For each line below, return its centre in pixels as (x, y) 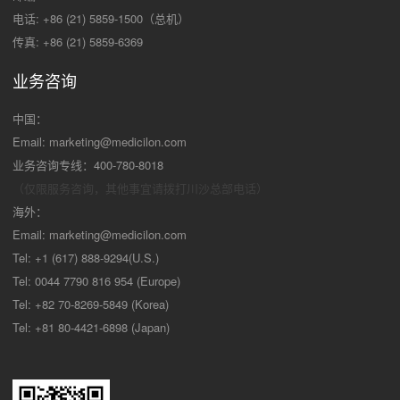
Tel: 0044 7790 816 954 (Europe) (96, 281)
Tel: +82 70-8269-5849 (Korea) (91, 304)
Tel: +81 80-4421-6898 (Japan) (91, 328)
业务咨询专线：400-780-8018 (88, 165)
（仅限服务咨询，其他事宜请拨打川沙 (111, 188)
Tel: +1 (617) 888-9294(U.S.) (86, 258)
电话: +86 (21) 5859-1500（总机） (101, 19)
